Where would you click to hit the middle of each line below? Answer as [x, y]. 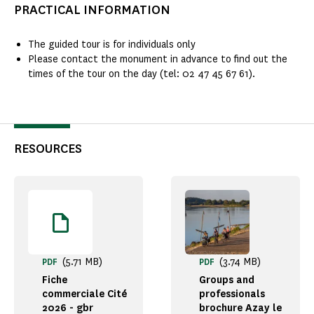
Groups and [227, 280]
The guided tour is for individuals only [112, 45]
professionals [232, 294]
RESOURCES [48, 149]
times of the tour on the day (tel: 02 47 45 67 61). [142, 74]
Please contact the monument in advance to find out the [158, 60]
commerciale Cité [84, 294]
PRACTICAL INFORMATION [92, 10]
